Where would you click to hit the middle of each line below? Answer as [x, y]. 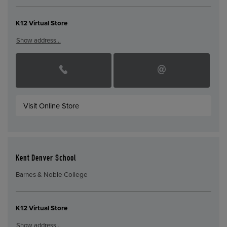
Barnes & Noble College [51, 175]
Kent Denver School [46, 159]
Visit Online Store [51, 106]
